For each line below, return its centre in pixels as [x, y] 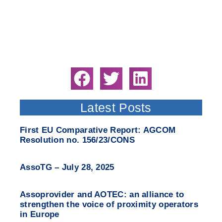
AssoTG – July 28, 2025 [67, 167]
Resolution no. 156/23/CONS [77, 140]
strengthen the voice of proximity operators [109, 204]
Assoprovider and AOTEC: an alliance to [102, 194]
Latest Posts [116, 107]
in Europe [40, 214]
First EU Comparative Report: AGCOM [98, 130]
